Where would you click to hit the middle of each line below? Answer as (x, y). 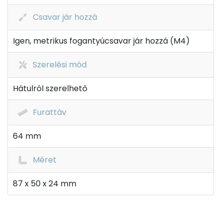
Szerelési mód (60, 65)
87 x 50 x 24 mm (45, 184)
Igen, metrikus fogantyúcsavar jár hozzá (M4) (101, 41)
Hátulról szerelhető (50, 88)
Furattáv (50, 112)
